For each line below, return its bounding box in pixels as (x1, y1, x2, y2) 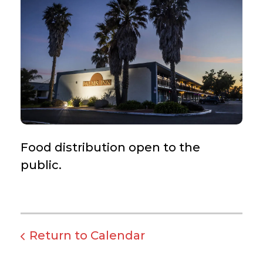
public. (21, 158, 62, 173)
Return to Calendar (29, 228, 145, 243)
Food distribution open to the (21, 140, 200, 155)
